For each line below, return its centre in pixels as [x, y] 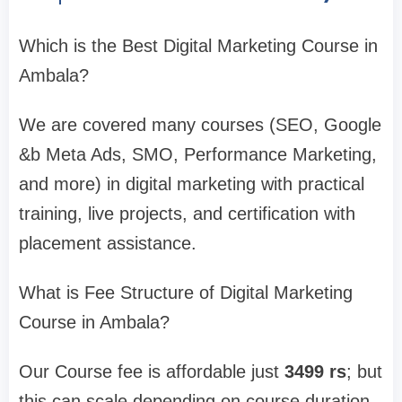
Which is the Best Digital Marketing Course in [198, 45]
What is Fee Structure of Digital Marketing [186, 292]
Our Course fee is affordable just [152, 371]
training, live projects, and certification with [187, 213]
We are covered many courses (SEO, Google [200, 124]
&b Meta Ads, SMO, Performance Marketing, [198, 154]
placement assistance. [108, 243]
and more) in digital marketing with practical [192, 184]
